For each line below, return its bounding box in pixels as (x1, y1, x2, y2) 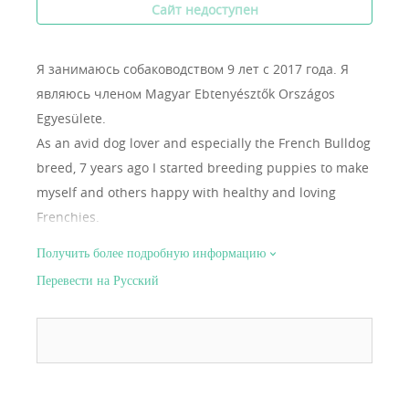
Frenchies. (37, 207, 100, 225)
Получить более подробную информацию (37, 246, 266, 260)
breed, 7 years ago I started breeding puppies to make (37, 158, 369, 176)
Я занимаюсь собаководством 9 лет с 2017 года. (37, 59, 341, 78)
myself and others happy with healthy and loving (37, 183, 336, 201)
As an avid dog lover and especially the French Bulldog (37, 133, 371, 152)
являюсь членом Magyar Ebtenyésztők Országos (37, 84, 335, 102)
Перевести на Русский (37, 273, 159, 288)
